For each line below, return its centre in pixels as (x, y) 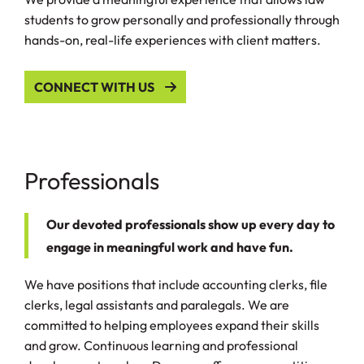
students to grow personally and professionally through (182, 20)
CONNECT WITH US (95, 87)
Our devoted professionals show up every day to (191, 225)
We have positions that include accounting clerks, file (176, 285)
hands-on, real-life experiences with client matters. (173, 40)
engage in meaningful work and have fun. (170, 247)
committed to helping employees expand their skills (172, 325)
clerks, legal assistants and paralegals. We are (157, 305)
